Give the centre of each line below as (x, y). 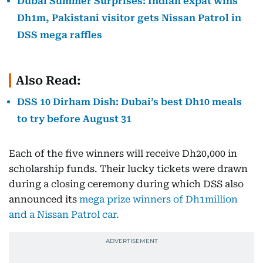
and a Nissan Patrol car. (64, 215)
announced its (44, 199)
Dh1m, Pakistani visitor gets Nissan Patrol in (129, 18)
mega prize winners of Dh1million (159, 199)
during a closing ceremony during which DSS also (126, 184)
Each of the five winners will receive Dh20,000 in (123, 154)
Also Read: (48, 80)
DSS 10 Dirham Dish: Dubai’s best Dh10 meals (129, 102)
